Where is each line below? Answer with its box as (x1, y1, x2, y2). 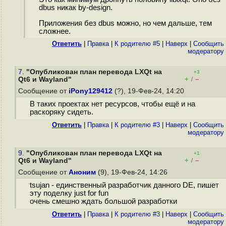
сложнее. (38, 27, 71, 35)
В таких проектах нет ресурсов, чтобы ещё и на (29, 100, 195, 108)
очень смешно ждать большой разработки (29, 197, 177, 206)
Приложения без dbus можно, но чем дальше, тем (38, 19, 212, 27)
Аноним (69, 168, 96, 176)
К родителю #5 (115, 40, 160, 47)
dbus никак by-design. (38, 4, 112, 12)
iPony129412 (69, 87, 112, 95)
